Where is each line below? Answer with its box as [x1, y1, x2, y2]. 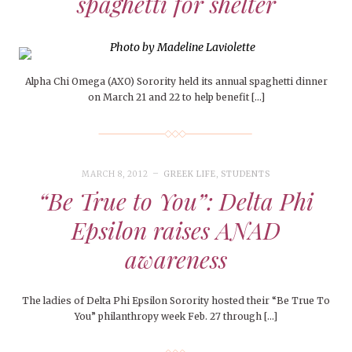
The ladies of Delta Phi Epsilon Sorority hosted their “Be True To [22, 295, 330, 307]
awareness [125, 244, 227, 276]
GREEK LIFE [163, 169, 216, 180]
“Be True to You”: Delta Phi [38, 185, 313, 218]
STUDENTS [221, 169, 271, 180]
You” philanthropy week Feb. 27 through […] [75, 310, 277, 323]
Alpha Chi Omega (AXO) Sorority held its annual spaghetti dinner [24, 75, 328, 88]
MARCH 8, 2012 [81, 169, 148, 180]
